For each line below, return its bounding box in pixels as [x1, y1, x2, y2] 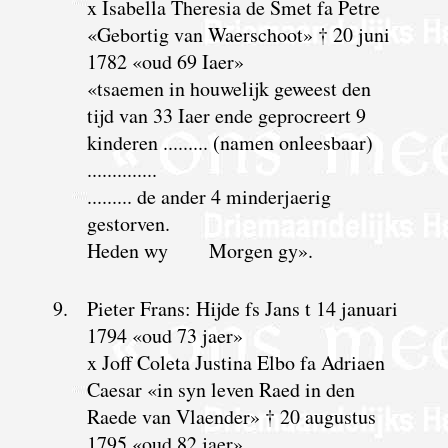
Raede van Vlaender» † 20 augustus [86, 402, 376, 430]
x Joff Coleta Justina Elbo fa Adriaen [86, 348, 385, 376]
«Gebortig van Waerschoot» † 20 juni [86, 20, 390, 48]
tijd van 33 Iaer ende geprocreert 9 [86, 101, 366, 129]
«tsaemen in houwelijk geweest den [86, 74, 371, 102]
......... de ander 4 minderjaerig [86, 182, 331, 210]
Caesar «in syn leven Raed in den [86, 375, 355, 403]
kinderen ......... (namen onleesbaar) [86, 128, 373, 156]
